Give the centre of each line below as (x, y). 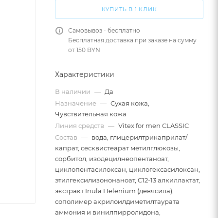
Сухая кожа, (130, 103)
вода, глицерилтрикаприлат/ (139, 137)
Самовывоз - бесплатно (104, 30)
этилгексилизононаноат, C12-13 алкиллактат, (127, 180)
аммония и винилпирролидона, (108, 212)
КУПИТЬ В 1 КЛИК (129, 9)
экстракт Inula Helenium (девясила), (114, 191)
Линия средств (80, 126)
